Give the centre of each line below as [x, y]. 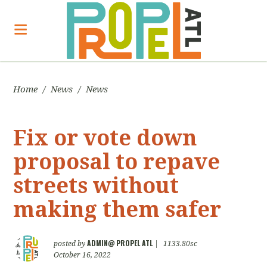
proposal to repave [117, 162]
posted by [71, 244]
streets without [96, 186]
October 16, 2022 [83, 255]
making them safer [117, 209]
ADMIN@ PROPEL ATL [120, 243]
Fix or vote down [105, 138]
